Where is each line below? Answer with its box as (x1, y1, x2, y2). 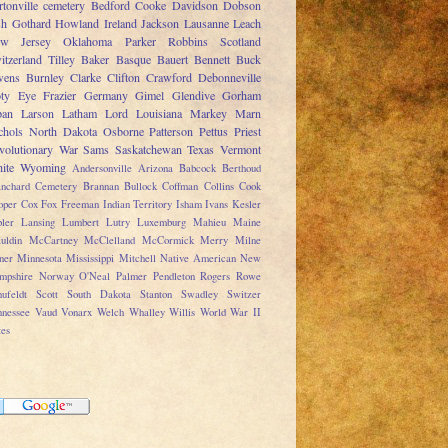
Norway (38, 268, 74, 283)
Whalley (128, 304, 165, 319)
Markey (190, 104, 227, 121)
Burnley (26, 68, 64, 85)
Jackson (141, 14, 179, 31)
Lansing (21, 214, 55, 229)
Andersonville (72, 160, 132, 175)
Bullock (124, 178, 158, 193)
